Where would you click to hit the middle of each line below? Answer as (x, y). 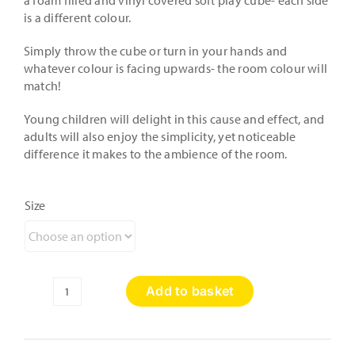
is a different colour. (77, 18)
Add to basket (190, 291)
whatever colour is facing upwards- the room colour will (176, 69)
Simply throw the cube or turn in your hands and (155, 51)
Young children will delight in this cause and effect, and (174, 119)
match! (42, 86)
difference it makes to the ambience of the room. (155, 154)
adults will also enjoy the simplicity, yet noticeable (160, 137)
